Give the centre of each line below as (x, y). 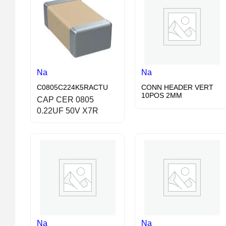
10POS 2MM (162, 96)
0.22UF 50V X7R (68, 111)
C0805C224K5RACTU (72, 88)
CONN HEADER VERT (178, 88)
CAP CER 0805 (65, 100)
